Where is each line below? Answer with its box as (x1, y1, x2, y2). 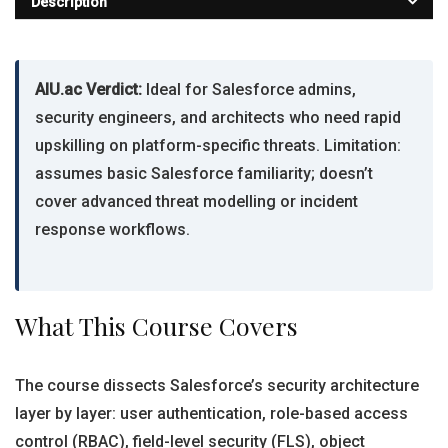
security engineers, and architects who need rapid (35, 108, 401, 127)
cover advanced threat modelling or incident (35, 192, 358, 211)
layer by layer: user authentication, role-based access (15, 404, 408, 423)
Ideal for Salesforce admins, (142, 80, 356, 99)
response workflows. (35, 220, 190, 239)
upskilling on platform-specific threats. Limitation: (35, 136, 401, 155)
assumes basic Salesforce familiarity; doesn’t (35, 164, 373, 183)
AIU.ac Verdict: (35, 80, 142, 99)
